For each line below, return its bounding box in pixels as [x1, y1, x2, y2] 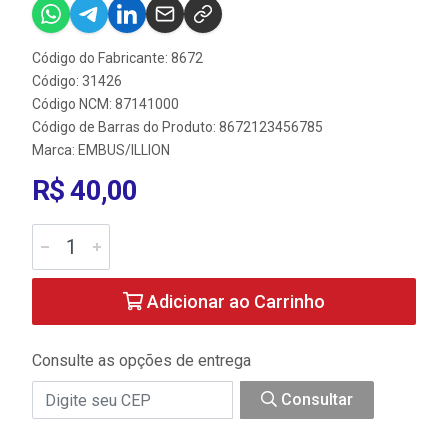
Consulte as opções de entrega [32, 351, 251, 370]
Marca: [32, 142, 78, 158]
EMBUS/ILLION [78, 142, 170, 158]
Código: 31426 [32, 73, 122, 89]
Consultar [277, 390, 353, 409]
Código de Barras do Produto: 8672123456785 [32, 119, 323, 135]
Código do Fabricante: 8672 [32, 50, 203, 66]
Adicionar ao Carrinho [143, 291, 325, 312]
